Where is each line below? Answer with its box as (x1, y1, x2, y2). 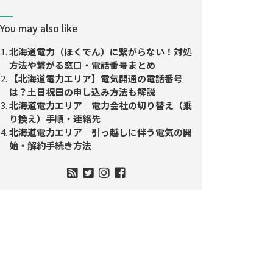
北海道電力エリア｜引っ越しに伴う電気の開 (9, 125, 192, 138)
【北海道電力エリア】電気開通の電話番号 (9, 71, 183, 85)
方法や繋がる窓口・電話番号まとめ (9, 58, 155, 71)
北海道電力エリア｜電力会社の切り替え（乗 (9, 98, 192, 112)
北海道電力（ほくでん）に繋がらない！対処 (9, 44, 192, 58)
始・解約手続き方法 (9, 138, 91, 152)
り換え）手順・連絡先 (9, 112, 101, 125)
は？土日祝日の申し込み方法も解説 (9, 85, 155, 98)
